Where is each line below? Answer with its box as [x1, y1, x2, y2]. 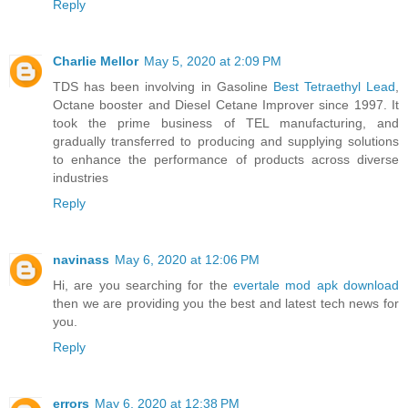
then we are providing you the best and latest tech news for [53, 295, 399, 311]
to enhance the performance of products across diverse [53, 151, 399, 167]
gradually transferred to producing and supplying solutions [53, 133, 399, 148]
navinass [53, 251, 109, 267]
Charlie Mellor [53, 53, 138, 68]
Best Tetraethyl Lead [272, 78, 395, 94]
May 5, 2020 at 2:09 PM [144, 53, 281, 68]
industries [53, 169, 108, 185]
